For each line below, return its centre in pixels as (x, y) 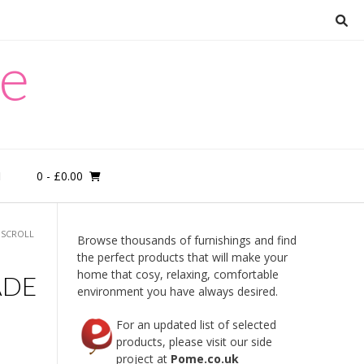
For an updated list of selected (196, 325)
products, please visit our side (194, 342)
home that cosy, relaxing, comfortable (178, 274)
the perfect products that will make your (182, 257)
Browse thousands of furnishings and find (186, 240)
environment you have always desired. (177, 291)
